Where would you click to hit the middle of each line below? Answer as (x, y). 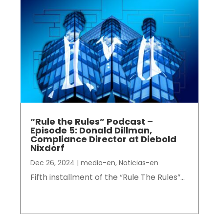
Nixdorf (48, 148)
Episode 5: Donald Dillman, (91, 130)
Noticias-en (139, 163)
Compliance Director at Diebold (104, 139)
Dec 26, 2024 (53, 163)
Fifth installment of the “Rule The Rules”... (108, 177)
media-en (98, 163)
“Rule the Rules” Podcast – (92, 121)
